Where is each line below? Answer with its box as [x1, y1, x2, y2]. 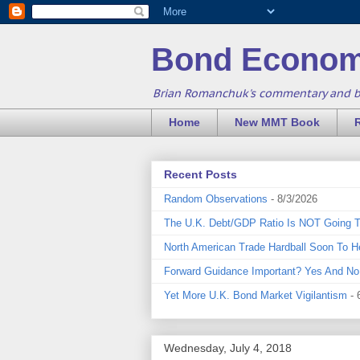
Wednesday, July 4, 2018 [164, 342, 292, 355]
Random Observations [164, 192, 268, 205]
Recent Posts [164, 168, 237, 182]
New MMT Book [235, 116, 320, 129]
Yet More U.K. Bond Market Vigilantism [164, 288, 347, 301]
